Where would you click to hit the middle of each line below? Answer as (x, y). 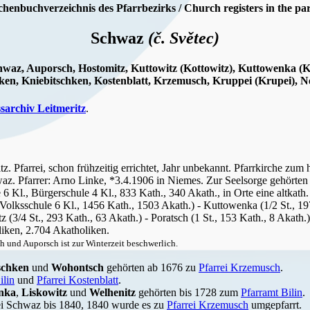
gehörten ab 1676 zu (151, 267)
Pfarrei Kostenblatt (77, 280)
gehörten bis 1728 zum (188, 292)
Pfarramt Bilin (272, 292)
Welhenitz (112, 292)
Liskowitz (44, 292)
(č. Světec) (184, 38)
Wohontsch (77, 267)
